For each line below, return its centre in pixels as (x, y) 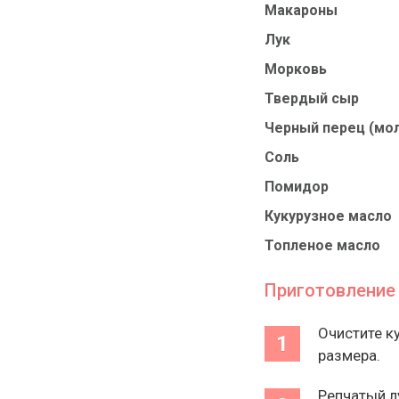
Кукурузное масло (328, 216)
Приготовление (330, 290)
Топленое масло (322, 245)
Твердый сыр (312, 98)
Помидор (297, 186)
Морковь (296, 69)
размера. (349, 355)
